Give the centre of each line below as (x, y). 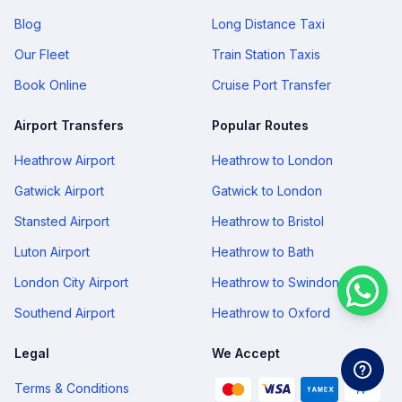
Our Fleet (42, 54)
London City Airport (71, 282)
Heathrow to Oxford (271, 313)
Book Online (51, 85)
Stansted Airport (62, 221)
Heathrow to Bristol (268, 221)
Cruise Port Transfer (271, 85)
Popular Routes (260, 125)
